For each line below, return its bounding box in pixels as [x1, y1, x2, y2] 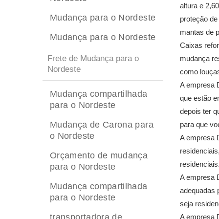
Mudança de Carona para [50, 120, 153, 130]
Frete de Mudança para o [47, 54, 139, 63]
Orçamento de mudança [50, 151, 148, 160]
